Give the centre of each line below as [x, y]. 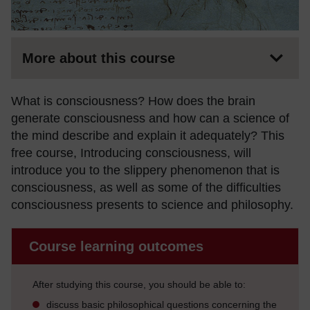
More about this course [99, 58]
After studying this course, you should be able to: [139, 284]
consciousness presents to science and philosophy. [152, 204]
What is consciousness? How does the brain [133, 101]
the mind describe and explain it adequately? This [148, 135]
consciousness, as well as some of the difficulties [146, 187]
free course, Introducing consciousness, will [131, 153]
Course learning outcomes [116, 246]
